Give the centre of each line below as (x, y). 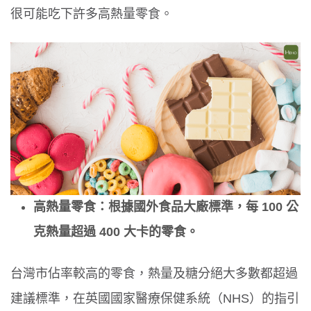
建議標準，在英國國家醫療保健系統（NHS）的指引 (155, 298)
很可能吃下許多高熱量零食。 (92, 14)
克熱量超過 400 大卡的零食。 (116, 232)
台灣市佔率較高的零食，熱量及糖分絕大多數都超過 (154, 273)
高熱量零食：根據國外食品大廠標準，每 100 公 (166, 207)
